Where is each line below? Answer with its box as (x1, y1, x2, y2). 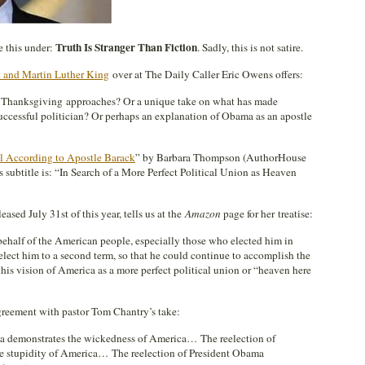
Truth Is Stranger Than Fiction (55, 39, 197, 55)
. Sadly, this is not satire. (197, 40, 303, 55)
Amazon (185, 206, 221, 221)
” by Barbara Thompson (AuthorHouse (135, 150, 306, 165)
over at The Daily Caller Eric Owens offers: (109, 67, 303, 81)
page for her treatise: (221, 206, 313, 221)
